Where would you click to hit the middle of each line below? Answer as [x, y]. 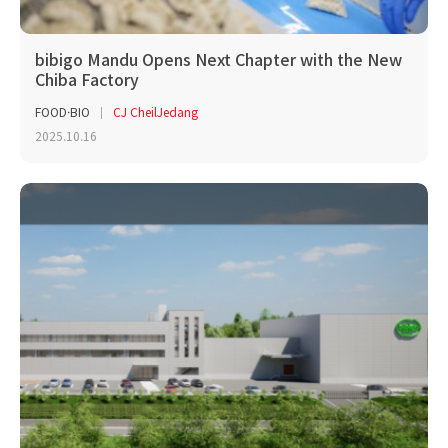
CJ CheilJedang [155, 112]
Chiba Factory [87, 78]
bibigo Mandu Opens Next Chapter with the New [218, 58]
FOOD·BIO [62, 112]
